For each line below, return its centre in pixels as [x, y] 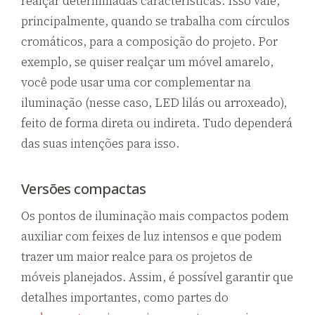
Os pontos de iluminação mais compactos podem [155, 216]
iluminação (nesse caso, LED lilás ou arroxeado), [154, 102]
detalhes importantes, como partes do [125, 297]
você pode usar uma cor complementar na [136, 82]
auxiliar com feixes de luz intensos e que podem [152, 236]
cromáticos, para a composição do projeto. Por [149, 41]
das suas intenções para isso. [100, 143]
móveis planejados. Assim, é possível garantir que [157, 277]
